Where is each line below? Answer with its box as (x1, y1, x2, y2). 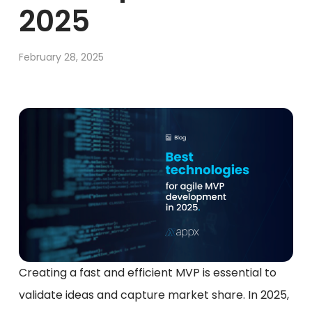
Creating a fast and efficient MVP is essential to (18, 265, 276, 281)
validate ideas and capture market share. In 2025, (18, 287, 289, 304)
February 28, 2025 (18, 49, 104, 64)
